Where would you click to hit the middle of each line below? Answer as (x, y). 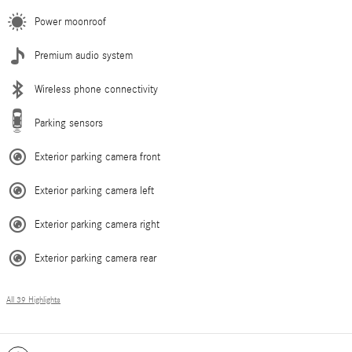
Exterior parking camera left (94, 191)
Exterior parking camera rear (95, 259)
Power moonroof (70, 22)
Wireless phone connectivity (96, 90)
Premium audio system (84, 56)
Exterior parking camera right (97, 225)
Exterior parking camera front (97, 158)
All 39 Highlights (33, 301)
